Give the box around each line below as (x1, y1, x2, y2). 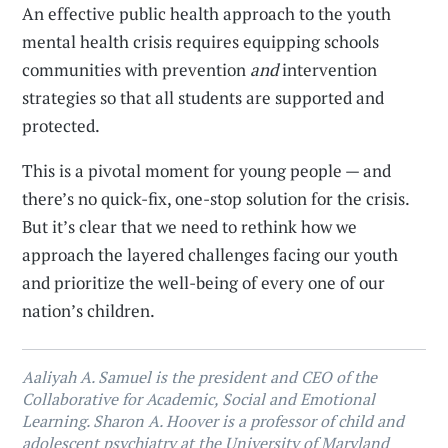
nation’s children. (22, 299, 156, 322)
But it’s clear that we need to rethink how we (22, 215, 358, 238)
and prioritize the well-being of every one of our (22, 271, 386, 294)
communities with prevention (22, 58, 251, 81)
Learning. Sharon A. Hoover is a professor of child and (22, 410, 405, 432)
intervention (282, 58, 378, 81)
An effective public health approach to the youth (22, 2, 392, 25)
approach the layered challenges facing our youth (22, 243, 399, 266)
